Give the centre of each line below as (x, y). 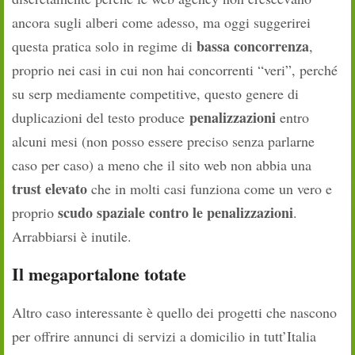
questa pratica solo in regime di (104, 46)
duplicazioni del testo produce (101, 118)
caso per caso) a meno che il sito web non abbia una (162, 165)
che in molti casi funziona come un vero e (210, 189)
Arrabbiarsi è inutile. (72, 237)
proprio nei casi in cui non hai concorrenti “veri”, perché (175, 70)
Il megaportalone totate (99, 274)
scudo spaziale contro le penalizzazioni (176, 213)
